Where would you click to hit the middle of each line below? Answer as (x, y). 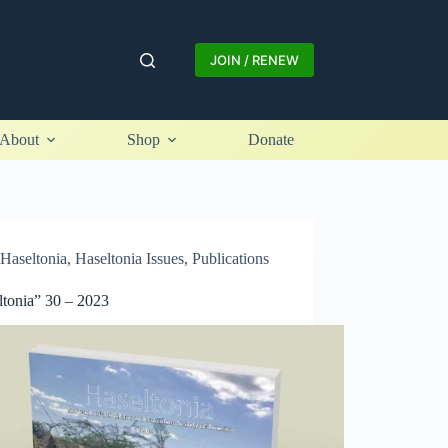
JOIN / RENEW (254, 60)
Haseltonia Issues (130, 258)
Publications (231, 258)
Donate (270, 139)
